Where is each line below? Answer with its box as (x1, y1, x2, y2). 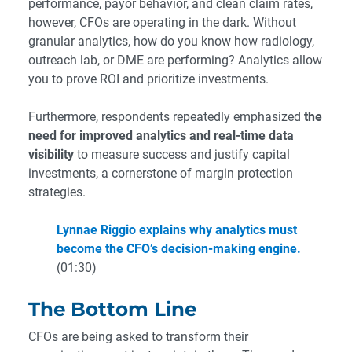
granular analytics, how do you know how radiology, (28, 34, 314, 49)
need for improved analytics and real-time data (28, 128, 294, 144)
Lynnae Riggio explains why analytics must (57, 222, 297, 238)
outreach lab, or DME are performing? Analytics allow (28, 53, 322, 68)
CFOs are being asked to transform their (28, 329, 248, 345)
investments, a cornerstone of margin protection (28, 166, 293, 181)
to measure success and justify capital (74, 147, 290, 163)
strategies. (28, 185, 86, 200)
